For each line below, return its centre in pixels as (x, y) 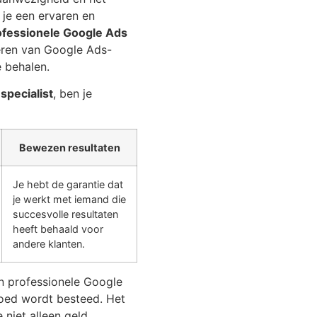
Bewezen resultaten (69, 148)
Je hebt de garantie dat (68, 185)
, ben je (73, 93)
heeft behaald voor (58, 229)
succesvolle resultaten (65, 214)
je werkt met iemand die (69, 200)
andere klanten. (49, 244)
